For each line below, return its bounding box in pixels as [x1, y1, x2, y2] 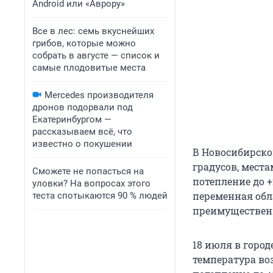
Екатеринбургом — [32, 114, 112, 125]
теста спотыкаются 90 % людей [32, 190, 168, 201]
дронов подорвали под [32, 102, 133, 113]
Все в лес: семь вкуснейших [32, 26, 154, 37]
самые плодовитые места [32, 62, 146, 73]
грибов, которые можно [32, 38, 136, 49]
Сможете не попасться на [32, 166, 144, 177]
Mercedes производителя [44, 90, 154, 101]
